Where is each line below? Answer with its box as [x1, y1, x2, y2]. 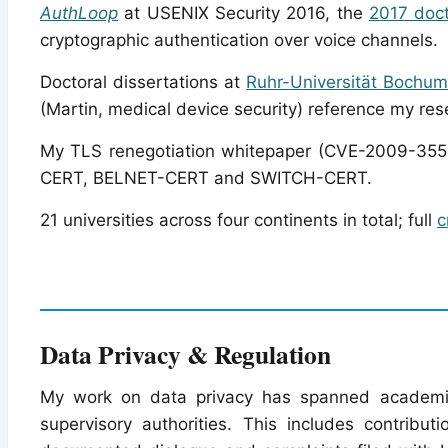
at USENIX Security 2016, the [118, 2, 369, 23]
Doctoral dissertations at [40, 71, 247, 92]
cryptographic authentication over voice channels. [40, 29, 438, 50]
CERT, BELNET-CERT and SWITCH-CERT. [40, 167, 372, 188]
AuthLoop [40, 2, 118, 23]
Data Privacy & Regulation [40, 334, 331, 373]
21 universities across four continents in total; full [40, 209, 437, 230]
